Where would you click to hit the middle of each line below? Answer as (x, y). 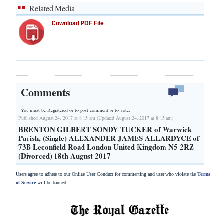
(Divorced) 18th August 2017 (64, 155)
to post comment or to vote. (102, 110)
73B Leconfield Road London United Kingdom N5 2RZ (106, 147)
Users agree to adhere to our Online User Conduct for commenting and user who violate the (107, 174)
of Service (26, 182)
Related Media (52, 8)
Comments (45, 92)
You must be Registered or (48, 110)
